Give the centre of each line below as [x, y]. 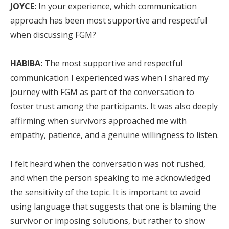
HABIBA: [26, 63]
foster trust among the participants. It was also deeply [114, 106]
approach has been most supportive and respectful [109, 20]
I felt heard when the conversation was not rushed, [108, 164]
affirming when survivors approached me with [98, 121]
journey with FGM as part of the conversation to [102, 92]
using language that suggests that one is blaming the [113, 207]
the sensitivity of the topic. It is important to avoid [105, 192]
